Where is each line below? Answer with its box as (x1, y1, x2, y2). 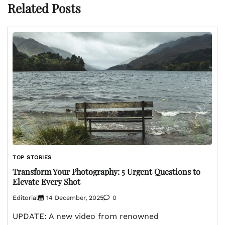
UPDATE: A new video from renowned (13, 211, 159, 221)
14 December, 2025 (46, 194, 103, 202)
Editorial (13, 194, 38, 202)
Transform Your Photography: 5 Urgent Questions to (13, 166, 200, 177)
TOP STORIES (13, 154, 52, 161)
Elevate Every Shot (13, 176, 80, 187)
